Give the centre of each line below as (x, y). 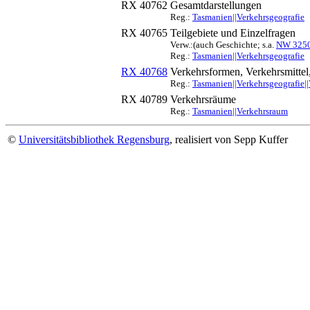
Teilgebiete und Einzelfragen (233, 33)
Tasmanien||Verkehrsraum (240, 111)
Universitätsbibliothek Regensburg (94, 139)
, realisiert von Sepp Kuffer (229, 139)
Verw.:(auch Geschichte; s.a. (223, 45)
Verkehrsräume (203, 99)
